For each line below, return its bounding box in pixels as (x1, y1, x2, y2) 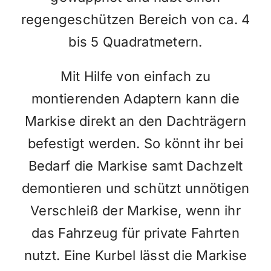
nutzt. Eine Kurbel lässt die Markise (24, 247, 247, 263)
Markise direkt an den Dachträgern (25, 113, 246, 129)
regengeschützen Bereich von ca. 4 (21, 11, 250, 27)
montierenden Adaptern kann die (31, 90, 240, 106)
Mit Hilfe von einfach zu (60, 68, 211, 84)
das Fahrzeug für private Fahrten (31, 224, 240, 241)
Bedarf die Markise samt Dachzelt (28, 157, 243, 174)
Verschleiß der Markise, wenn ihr (30, 202, 241, 218)
